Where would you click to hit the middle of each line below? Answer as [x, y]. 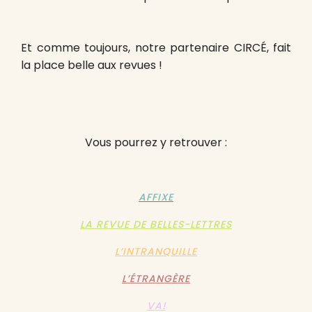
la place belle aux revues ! [92, 65]
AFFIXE [156, 197]
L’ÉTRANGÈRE [156, 279]
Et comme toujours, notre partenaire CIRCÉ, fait [156, 48]
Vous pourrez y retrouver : [156, 143]
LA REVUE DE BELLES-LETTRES [156, 225]
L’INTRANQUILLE [156, 252]
